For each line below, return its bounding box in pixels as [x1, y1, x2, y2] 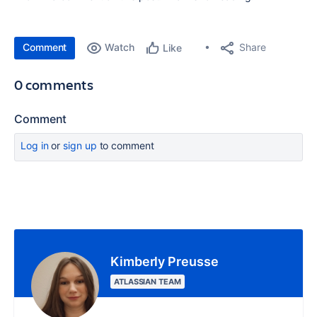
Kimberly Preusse [110, 253, 219, 269]
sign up [63, 139, 97, 151]
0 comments [14, 74, 93, 94]
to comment [96, 139, 154, 151]
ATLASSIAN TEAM [114, 276, 181, 287]
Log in [21, 139, 49, 151]
